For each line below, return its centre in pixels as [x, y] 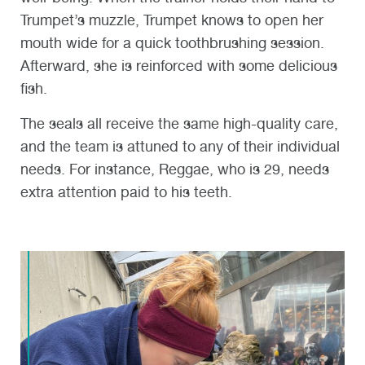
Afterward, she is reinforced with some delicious [179, 66]
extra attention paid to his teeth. [126, 191]
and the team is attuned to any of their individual [180, 146]
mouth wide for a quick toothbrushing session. [172, 43]
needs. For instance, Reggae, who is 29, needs [175, 169]
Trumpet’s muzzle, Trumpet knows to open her [172, 20]
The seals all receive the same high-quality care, [179, 123]
